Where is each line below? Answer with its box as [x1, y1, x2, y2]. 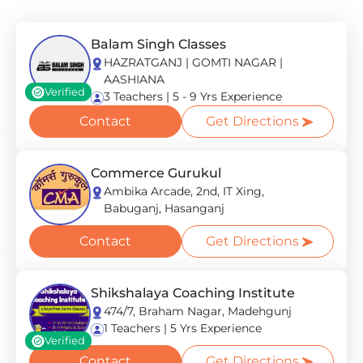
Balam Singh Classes [91, 36, 226, 52]
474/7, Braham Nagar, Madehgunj [104, 304, 292, 318]
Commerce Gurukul [91, 165, 221, 181]
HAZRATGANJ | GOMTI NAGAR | [104, 55, 283, 70]
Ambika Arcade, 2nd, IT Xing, [104, 184, 264, 199]
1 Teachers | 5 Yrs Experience [104, 321, 262, 335]
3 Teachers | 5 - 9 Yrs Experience [104, 89, 282, 104]
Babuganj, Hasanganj [104, 201, 224, 216]
